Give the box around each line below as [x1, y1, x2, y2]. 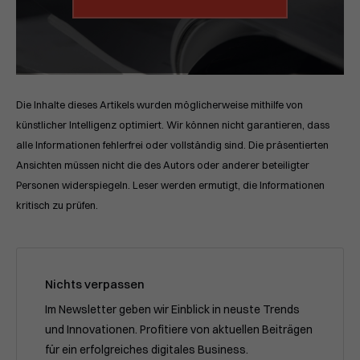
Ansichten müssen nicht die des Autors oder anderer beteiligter [16, 159, 309, 172]
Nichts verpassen [45, 276, 145, 292]
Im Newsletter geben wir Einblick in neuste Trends [45, 302, 300, 317]
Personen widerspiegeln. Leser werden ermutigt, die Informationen [16, 179, 325, 192]
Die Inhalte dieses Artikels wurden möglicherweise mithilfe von [16, 99, 303, 112]
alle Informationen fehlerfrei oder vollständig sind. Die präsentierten [16, 139, 329, 152]
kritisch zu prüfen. [16, 199, 98, 212]
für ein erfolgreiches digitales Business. [45, 342, 248, 358]
